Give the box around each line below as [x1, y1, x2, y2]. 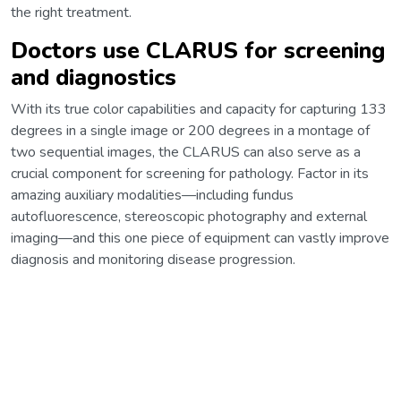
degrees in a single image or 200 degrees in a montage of [11, 120, 370, 141]
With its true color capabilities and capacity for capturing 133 [11, 98, 387, 119]
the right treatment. [11, 2, 132, 22]
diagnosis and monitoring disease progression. [11, 249, 295, 269]
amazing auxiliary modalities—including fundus [11, 184, 294, 205]
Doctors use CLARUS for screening [11, 34, 386, 66]
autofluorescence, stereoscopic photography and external [11, 206, 367, 226]
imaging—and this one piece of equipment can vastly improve [11, 227, 389, 248]
